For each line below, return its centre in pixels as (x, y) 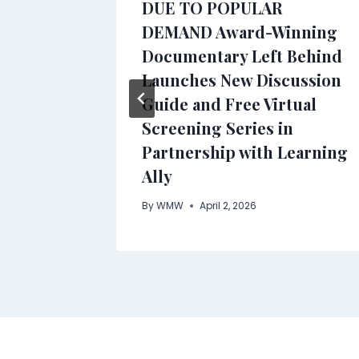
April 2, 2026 (228, 206)
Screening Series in (218, 128)
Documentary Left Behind (242, 56)
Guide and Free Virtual (229, 104)
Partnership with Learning (245, 152)
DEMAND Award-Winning (240, 32)
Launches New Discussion (242, 80)
